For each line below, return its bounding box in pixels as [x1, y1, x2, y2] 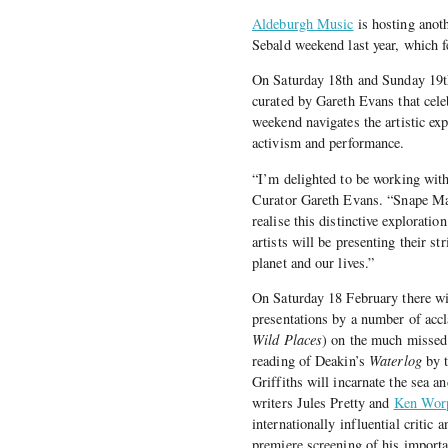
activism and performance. [252, 133, 405, 153]
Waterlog [369, 350, 422, 370]
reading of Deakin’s [252, 350, 369, 370]
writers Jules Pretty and [252, 392, 394, 412]
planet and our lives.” [252, 252, 375, 272]
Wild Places [252, 329, 323, 349]
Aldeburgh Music [252, 13, 354, 33]
